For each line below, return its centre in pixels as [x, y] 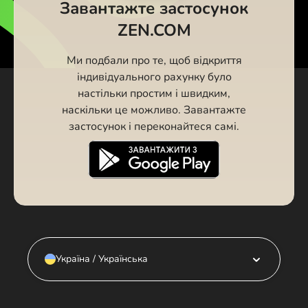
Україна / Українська [102, 258]
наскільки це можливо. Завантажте [154, 110]
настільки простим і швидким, [154, 93]
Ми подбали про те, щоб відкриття [154, 60]
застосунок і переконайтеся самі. [154, 126]
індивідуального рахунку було [154, 77]
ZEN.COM [154, 30]
